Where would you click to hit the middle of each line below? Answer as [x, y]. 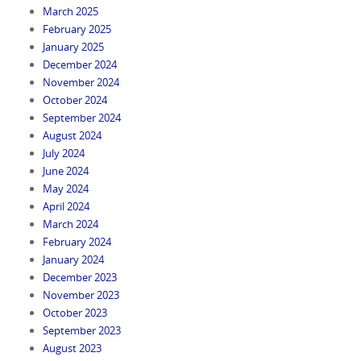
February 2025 [77, 29]
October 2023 [75, 312]
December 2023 [79, 277]
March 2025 [70, 11]
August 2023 [72, 348]
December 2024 [79, 64]
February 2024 [77, 241]
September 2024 [81, 117]
